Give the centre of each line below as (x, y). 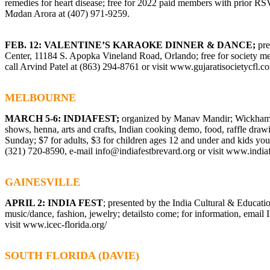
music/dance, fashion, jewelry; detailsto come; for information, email (136, 213)
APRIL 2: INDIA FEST (54, 202)
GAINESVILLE (42, 182)
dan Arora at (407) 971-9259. (74, 13)
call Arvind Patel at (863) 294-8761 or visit (87, 66)
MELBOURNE (40, 97)
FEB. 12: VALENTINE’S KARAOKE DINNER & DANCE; (131, 45)
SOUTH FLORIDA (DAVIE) (72, 255)
